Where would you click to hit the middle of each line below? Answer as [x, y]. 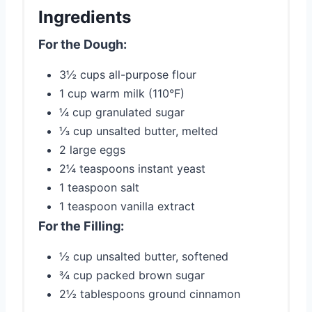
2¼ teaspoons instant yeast [132, 168]
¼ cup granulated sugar [122, 112]
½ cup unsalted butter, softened [144, 256]
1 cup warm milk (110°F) [122, 93]
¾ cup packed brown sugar [132, 275]
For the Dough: [83, 44]
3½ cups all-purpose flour [128, 74]
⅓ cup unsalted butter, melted [139, 131]
